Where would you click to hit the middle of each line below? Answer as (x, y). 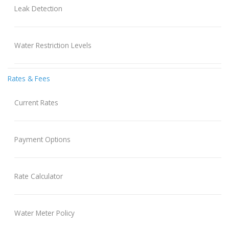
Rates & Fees (29, 79)
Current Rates (36, 103)
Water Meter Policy (44, 213)
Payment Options (42, 140)
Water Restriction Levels (53, 45)
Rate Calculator (38, 176)
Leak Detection (38, 9)
